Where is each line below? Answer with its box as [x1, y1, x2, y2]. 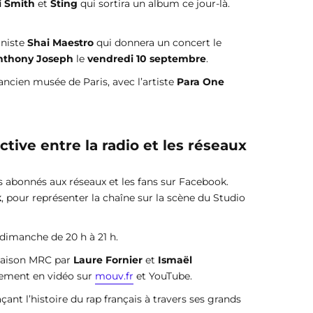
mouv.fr [95, 270, 133, 283]
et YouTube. [133, 270, 192, 283]
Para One [174, 75, 224, 89]
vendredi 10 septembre [87, 52, 206, 66]
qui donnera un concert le [94, 36, 221, 50]
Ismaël [158, 254, 192, 267]
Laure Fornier [73, 254, 143, 267]
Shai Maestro [27, 36, 94, 50]
